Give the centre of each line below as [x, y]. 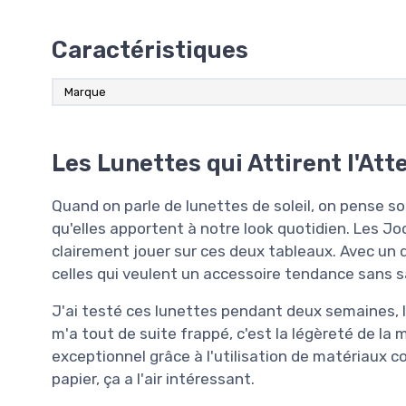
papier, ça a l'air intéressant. [153, 378]
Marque [85, 92]
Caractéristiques [150, 49]
